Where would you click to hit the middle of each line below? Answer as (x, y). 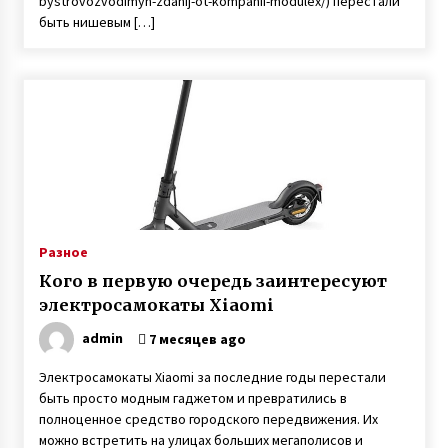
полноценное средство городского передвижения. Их (208, 419)
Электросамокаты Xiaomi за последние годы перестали (212, 377)
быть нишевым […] (96, 22)
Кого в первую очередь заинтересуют (212, 281)
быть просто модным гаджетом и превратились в (192, 398)
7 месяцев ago (195, 339)
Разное (63, 252)
